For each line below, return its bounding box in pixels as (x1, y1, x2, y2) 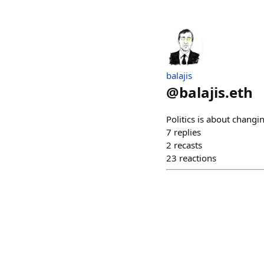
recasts (174, 139, 202, 151)
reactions (179, 152, 216, 164)
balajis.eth (179, 82, 253, 102)
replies (174, 126, 201, 138)
